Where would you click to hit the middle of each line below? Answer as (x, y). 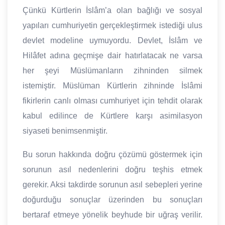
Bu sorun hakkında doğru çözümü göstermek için (113, 155)
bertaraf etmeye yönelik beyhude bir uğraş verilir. (113, 215)
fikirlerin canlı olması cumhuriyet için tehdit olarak (113, 101)
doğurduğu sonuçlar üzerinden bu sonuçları (113, 200)
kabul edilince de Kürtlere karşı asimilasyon (113, 116)
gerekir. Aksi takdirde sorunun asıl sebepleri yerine (113, 185)
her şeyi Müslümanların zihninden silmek (113, 71)
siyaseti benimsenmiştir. (65, 131)
